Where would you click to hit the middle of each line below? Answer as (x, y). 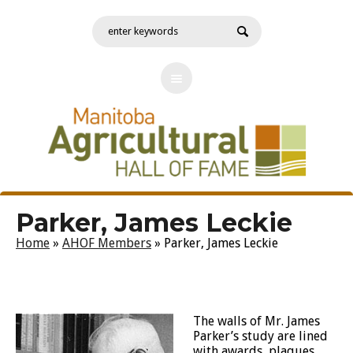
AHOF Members (107, 243)
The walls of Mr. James (256, 321)
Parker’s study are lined (260, 336)
